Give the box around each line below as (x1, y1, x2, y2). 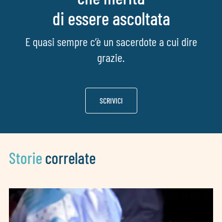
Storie (9, 148, 42, 167)
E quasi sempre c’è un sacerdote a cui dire (25, 34, 197, 49)
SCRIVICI (99, 95, 123, 105)
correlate (42, 148, 96, 167)
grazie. (97, 50, 125, 64)
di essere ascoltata (52, 7, 170, 29)
